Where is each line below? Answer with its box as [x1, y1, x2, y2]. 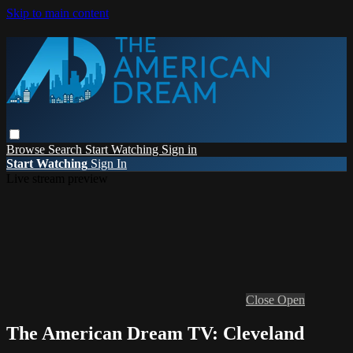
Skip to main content [6, 6, 109, 20]
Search [48, 142, 85, 156]
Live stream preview [6, 171, 108, 185]
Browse [6, 142, 48, 156]
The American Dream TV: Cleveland [6, 322, 304, 344]
